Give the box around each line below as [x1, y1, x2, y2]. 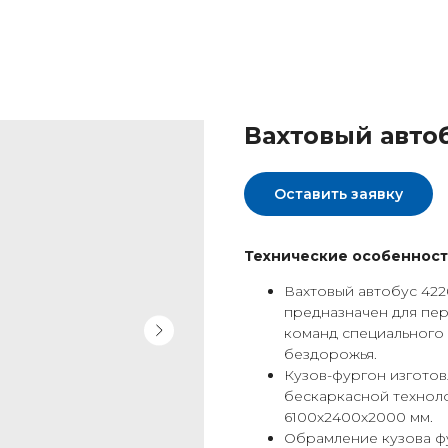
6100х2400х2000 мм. [284, 408, 433, 427]
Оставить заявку [274, 184, 403, 203]
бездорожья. [284, 345, 377, 364]
